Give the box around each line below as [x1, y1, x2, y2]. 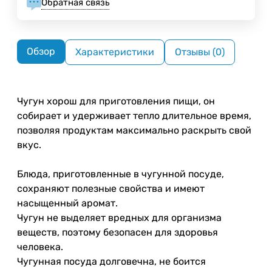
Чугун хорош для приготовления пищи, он [17, 95, 215, 107]
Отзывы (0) [175, 46, 225, 58]
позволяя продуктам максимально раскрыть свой [17, 124, 251, 136]
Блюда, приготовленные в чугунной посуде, [17, 168, 224, 180]
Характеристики [75, 46, 154, 58]
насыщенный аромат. [17, 197, 118, 209]
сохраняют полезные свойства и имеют [17, 182, 205, 194]
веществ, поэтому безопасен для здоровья [17, 226, 218, 238]
